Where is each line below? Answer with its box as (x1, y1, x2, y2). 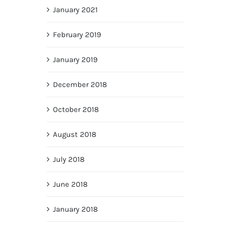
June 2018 (52, 180, 88, 189)
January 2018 (52, 205, 98, 214)
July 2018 (52, 155, 84, 164)
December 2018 (52, 80, 107, 89)
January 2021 (52, 5, 98, 14)
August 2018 (52, 130, 96, 139)
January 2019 (52, 55, 98, 64)
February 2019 (52, 30, 101, 39)
